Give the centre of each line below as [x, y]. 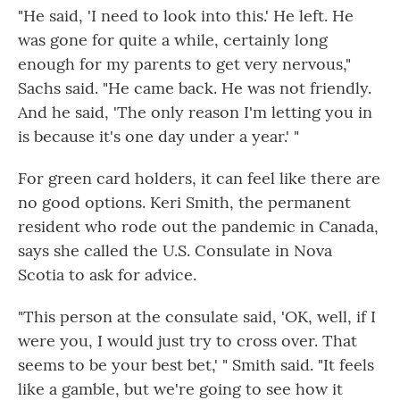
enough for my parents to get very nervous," [184, 64]
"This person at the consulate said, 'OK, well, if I [197, 317]
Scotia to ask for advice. [107, 275]
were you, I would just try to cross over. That [187, 341]
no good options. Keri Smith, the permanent [184, 202]
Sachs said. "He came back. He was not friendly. [195, 88]
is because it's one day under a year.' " [158, 136]
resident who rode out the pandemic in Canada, [198, 226]
